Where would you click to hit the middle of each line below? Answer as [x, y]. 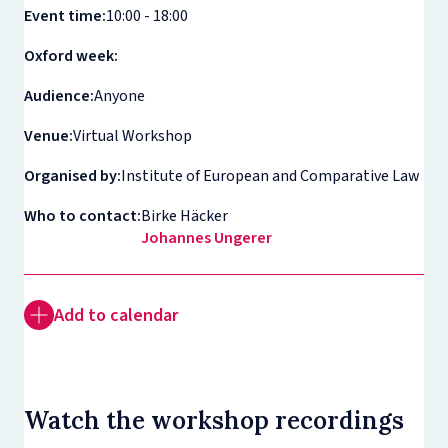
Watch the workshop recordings [214, 420]
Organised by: [73, 176]
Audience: [59, 96]
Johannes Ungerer [207, 238]
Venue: [49, 136]
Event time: [65, 16]
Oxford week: [71, 56]
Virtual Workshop [133, 136]
